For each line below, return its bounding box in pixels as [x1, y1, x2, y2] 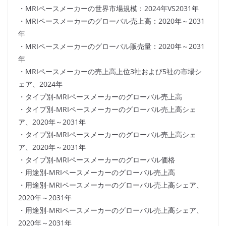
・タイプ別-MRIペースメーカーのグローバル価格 [18, 155, 175, 165]
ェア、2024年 [18, 79, 63, 89]
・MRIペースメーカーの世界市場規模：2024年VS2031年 [18, 4, 199, 14]
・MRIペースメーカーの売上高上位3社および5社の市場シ [18, 67, 202, 77]
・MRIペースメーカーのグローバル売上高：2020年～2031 [18, 16, 205, 26]
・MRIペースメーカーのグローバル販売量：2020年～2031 [18, 41, 205, 51]
